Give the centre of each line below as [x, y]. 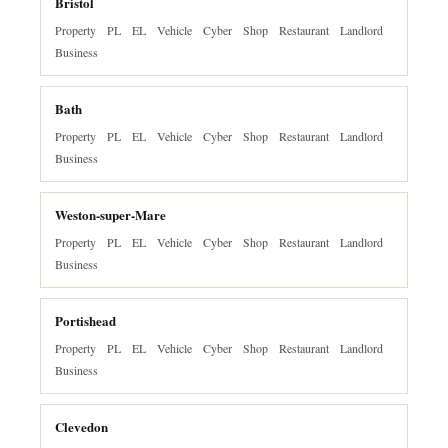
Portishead [85, 320]
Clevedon [81, 426]
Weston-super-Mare [110, 214]
